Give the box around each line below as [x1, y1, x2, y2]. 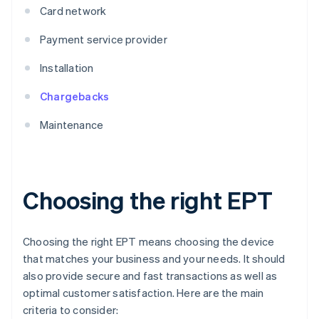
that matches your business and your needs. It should [23, 251, 286, 266]
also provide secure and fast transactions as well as [23, 268, 278, 283]
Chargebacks [40, 89, 110, 104]
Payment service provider [40, 32, 167, 47]
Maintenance [40, 117, 104, 132]
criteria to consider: [23, 303, 119, 318]
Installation [40, 61, 94, 75]
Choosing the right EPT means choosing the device [23, 234, 275, 249]
